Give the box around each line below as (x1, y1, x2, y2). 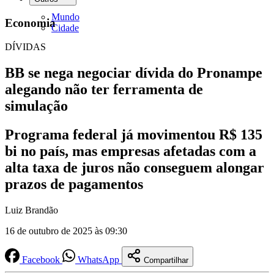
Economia (5, 17, 56, 30)
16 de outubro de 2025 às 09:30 (5, 225, 127, 236)
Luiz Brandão (5, 204, 58, 215)
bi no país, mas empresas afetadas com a (5, 143, 256, 159)
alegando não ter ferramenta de (5, 81, 203, 98)
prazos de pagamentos (5, 176, 143, 192)
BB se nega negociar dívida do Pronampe (5, 65, 262, 81)
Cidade (51, 23, 79, 33)
